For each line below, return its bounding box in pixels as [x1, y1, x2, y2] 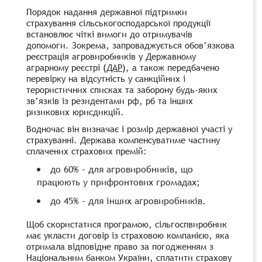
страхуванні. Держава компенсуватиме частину [26, 133, 220, 146]
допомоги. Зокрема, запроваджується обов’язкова [26, 39, 235, 51]
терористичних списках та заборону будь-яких [26, 83, 218, 95]
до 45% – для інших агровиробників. [50, 194, 206, 207]
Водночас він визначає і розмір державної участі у [26, 122, 232, 135]
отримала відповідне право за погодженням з [26, 240, 213, 252]
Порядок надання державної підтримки [26, 5, 187, 18]
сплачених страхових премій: [26, 144, 147, 157]
